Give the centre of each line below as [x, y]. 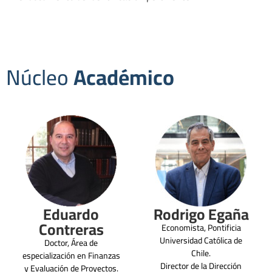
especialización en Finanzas [71, 256]
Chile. [201, 253]
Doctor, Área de [71, 243]
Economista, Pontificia [201, 228]
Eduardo [71, 214]
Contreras [71, 229]
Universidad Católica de [201, 241]
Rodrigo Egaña [201, 214]
